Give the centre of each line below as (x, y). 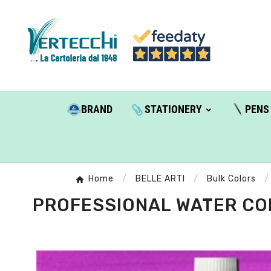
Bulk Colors (231, 179)
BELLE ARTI (160, 179)
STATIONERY (173, 109)
